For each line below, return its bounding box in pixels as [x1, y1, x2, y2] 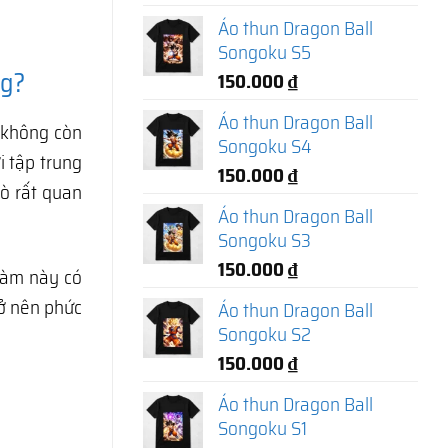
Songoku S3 [218, 224, 311, 255]
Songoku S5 [218, 36, 311, 67]
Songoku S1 [218, 412, 307, 443]
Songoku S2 [218, 318, 311, 349]
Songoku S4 [218, 130, 312, 161]
